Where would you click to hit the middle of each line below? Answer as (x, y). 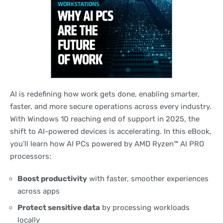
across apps (39, 191)
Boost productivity (52, 179)
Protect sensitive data (59, 207)
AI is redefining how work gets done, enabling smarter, (105, 94)
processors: (31, 157)
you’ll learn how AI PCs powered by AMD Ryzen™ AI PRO (107, 144)
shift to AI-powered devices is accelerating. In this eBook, (111, 132)
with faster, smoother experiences (148, 179)
